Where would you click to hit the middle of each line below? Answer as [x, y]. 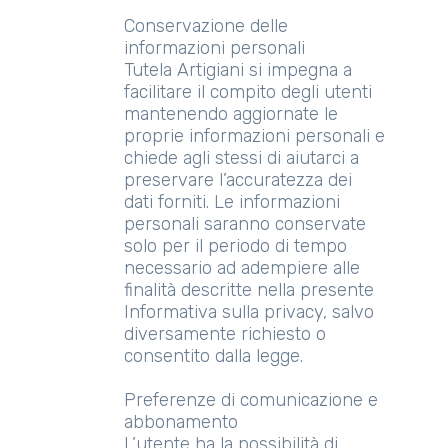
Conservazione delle [206, 26]
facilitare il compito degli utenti [248, 92]
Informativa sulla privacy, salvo [249, 312]
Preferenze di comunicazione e [251, 400]
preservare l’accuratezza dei [238, 180]
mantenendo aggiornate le [231, 114]
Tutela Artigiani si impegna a [238, 70]
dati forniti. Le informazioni [232, 202]
